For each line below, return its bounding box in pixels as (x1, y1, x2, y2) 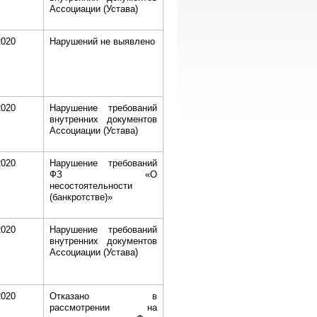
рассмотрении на (49, 302, 157, 313)
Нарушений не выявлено (49, 36, 155, 47)
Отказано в (49, 291, 157, 301)
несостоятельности (49, 180, 132, 191)
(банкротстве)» (49, 192, 113, 202)
